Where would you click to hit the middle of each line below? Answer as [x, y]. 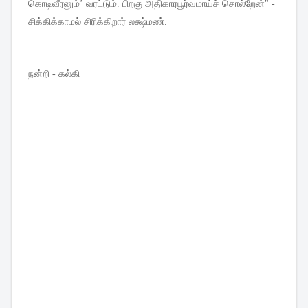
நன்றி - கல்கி [55, 74]
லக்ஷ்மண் [146, 21]
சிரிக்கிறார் [105, 21]
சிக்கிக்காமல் [55, 21]
